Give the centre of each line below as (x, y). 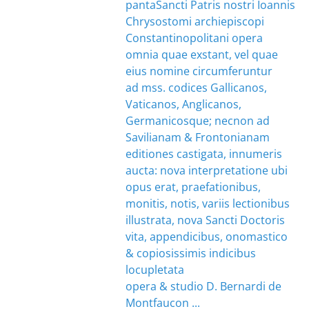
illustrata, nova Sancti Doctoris (205, 220)
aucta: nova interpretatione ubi (206, 170)
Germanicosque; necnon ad (197, 121)
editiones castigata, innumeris (203, 154)
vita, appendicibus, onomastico (206, 237)
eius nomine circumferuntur (199, 71)
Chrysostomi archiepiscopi (195, 21)
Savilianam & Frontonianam (197, 137)
